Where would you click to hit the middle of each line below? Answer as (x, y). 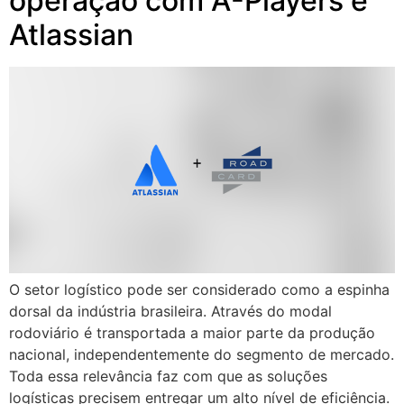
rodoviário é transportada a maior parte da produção (192, 333)
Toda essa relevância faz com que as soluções (168, 376)
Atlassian (71, 34)
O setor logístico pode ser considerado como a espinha (199, 290)
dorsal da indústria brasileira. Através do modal (170, 312)
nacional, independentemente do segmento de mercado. (202, 355)
